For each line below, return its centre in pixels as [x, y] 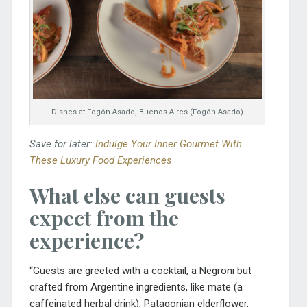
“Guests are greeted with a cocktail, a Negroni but [140, 270]
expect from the [104, 218]
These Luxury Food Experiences [100, 161]
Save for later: [62, 144]
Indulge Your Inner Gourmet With [168, 144]
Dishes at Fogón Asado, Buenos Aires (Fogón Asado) [148, 112]
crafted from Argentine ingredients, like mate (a [136, 287]
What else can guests [127, 195]
